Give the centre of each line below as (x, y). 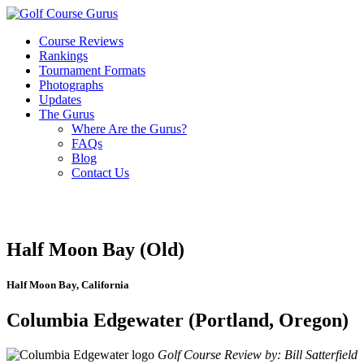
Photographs (71, 85)
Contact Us (100, 173)
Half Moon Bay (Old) (95, 249)
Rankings (63, 56)
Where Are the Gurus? (129, 129)
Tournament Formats (92, 70)
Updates (60, 100)
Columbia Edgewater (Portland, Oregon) (178, 321)
